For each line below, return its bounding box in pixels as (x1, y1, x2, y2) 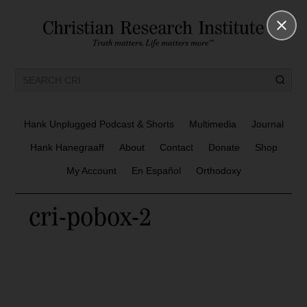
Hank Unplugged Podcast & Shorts (23, 119, 174, 130)
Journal (251, 119, 284, 130)
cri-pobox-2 (29, 202, 151, 231)
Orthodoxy (195, 165, 241, 176)
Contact (159, 142, 193, 153)
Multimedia (188, 119, 236, 130)
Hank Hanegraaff (29, 142, 104, 153)
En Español (131, 165, 181, 176)
